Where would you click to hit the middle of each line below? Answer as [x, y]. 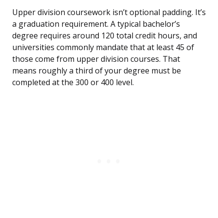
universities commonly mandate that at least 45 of [103, 47]
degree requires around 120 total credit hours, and [105, 36]
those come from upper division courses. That [96, 59]
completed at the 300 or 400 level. [73, 82]
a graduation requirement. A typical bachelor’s [96, 24]
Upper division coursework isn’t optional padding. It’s [109, 12]
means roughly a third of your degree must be [97, 71]
